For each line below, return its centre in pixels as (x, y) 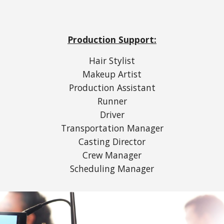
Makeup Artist (112, 74)
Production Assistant (112, 87)
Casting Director (112, 141)
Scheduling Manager (112, 168)
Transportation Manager (112, 128)
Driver (112, 114)
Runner (112, 101)
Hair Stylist (112, 60)
